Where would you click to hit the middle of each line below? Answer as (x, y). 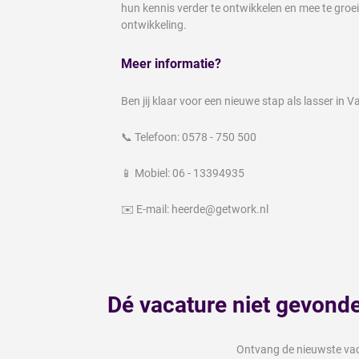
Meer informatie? (171, 63)
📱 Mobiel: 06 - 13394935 (183, 173)
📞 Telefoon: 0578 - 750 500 (189, 137)
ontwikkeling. (154, 24)
